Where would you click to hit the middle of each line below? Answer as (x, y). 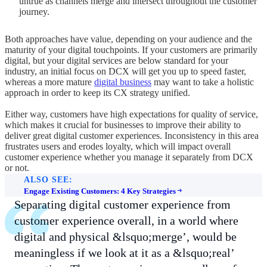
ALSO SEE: (48, 180)
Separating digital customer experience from (122, 204)
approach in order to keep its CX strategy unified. (97, 93)
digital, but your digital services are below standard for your (117, 61)
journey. (34, 12)
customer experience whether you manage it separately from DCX (129, 157)
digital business (123, 82)
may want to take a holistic (203, 82)
